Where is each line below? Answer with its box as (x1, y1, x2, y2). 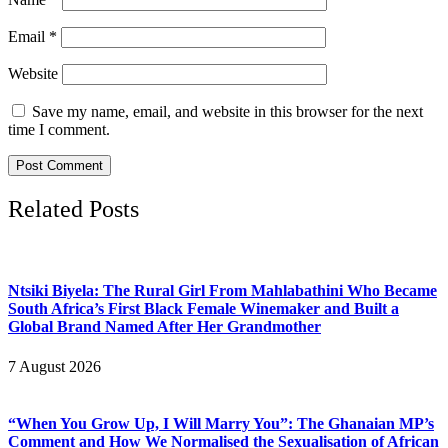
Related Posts (8, 196, 139, 223)
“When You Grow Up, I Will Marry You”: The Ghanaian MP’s (8, 415, 434, 432)
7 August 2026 (8, 357, 101, 375)
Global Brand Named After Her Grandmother (8, 318, 321, 336)
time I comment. (8, 121, 110, 139)
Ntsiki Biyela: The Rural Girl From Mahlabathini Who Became (8, 282, 437, 300)
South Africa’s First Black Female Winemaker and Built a (8, 300, 399, 318)
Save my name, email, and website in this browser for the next (32, 103, 423, 121)
